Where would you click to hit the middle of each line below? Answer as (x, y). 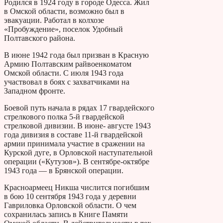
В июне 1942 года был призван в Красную (76, 55)
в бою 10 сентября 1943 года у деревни (70, 196)
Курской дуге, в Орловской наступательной (78, 152)
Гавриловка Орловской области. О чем (70, 205)
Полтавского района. (40, 38)
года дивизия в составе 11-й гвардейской (73, 134)
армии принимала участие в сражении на (74, 143)
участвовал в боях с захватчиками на (67, 82)
